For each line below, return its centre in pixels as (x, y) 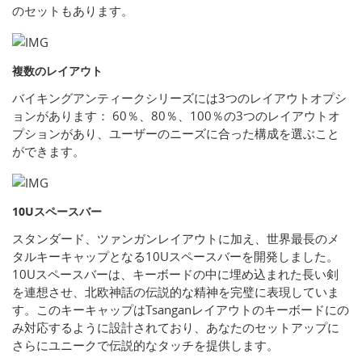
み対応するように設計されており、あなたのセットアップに (176, 328)
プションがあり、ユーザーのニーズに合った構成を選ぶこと (176, 134)
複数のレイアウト (57, 71)
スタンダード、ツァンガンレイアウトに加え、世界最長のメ (176, 239)
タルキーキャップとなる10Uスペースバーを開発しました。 (175, 257)
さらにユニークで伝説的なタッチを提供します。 (145, 345)
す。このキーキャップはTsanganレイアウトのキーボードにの (181, 310)
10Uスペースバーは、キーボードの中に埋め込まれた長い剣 (175, 274)
